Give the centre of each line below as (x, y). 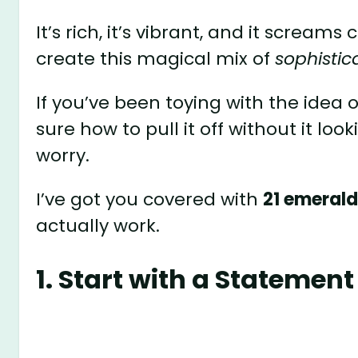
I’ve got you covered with (150, 199)
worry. (63, 155)
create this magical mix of (156, 58)
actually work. (98, 225)
